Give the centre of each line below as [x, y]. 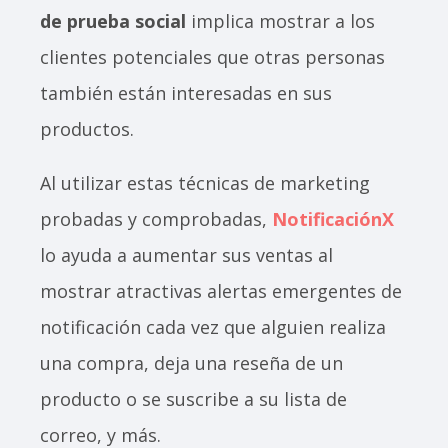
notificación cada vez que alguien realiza [213, 326]
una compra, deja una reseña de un [191, 362]
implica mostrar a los [280, 20]
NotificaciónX [333, 218]
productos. [89, 128]
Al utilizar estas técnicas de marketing [205, 182]
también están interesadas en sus [186, 92]
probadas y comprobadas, [156, 218]
